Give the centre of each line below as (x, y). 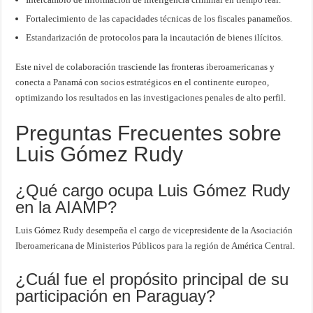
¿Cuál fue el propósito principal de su (152, 279)
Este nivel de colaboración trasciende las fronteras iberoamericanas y (145, 67)
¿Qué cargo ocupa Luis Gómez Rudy (153, 191)
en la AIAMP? (66, 208)
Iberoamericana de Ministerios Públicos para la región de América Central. (155, 246)
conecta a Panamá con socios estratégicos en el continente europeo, (143, 82)
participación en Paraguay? (116, 296)
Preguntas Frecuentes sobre (149, 133)
